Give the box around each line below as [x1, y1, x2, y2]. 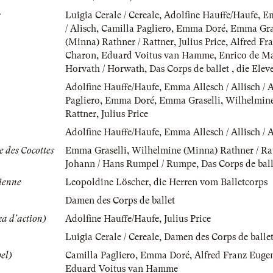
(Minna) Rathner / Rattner [65, 37, 174, 48]
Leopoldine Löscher [65, 177, 149, 188]
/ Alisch [65, 23, 96, 35]
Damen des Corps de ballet [65, 195, 175, 207]
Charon [65, 50, 96, 62]
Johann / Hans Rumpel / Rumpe [65, 158, 196, 170]
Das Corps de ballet [149, 63, 232, 75]
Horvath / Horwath [65, 63, 144, 75]
